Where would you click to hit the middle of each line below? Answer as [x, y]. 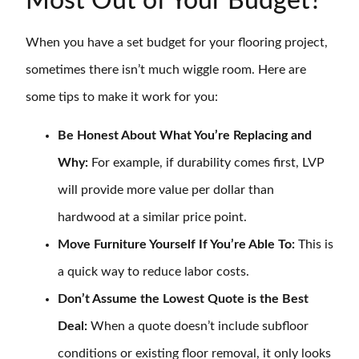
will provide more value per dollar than [166, 190]
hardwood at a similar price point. [152, 218]
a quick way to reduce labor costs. [153, 272]
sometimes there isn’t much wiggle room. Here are [166, 69]
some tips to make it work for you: [122, 97]
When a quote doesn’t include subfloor [200, 327]
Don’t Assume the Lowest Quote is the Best [183, 299]
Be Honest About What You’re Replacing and [185, 136]
